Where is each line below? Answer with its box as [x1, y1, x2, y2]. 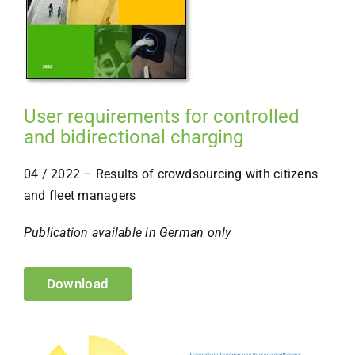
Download [46, 275, 109, 292]
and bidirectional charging [23, 125, 243, 148]
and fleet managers [23, 187, 136, 203]
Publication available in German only [23, 224, 231, 240]
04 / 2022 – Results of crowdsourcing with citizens [23, 166, 318, 181]
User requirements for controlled [23, 105, 300, 128]
